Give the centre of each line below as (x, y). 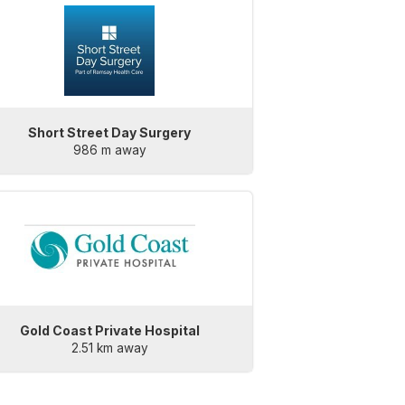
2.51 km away (109, 348)
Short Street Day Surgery (110, 133)
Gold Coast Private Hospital (109, 331)
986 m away (109, 151)
